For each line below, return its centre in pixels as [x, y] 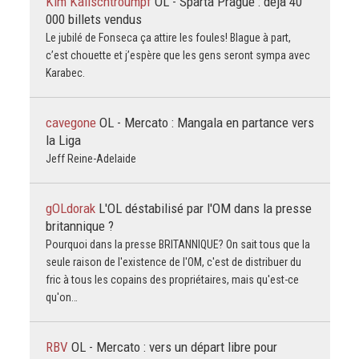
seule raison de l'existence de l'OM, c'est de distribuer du [173, 262]
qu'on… [61, 297]
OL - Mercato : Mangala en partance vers [206, 122]
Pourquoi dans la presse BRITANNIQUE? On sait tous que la [177, 244]
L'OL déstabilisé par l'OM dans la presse [205, 208]
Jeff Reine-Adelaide [91, 158]
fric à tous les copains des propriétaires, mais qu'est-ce [172, 279]
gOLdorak [72, 208]
